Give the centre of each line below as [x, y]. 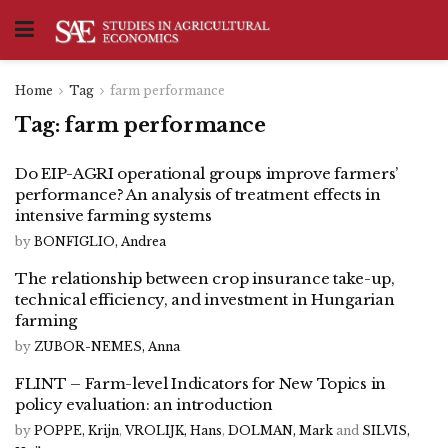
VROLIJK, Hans [173, 430]
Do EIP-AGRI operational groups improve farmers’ [206, 173]
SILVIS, [386, 430]
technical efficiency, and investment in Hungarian [205, 299]
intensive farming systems [113, 215]
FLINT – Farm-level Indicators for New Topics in [200, 383]
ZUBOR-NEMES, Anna [107, 346]
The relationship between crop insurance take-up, [205, 278]
